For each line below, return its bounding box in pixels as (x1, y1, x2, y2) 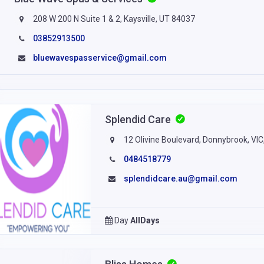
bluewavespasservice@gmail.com (33, 52, 167, 62)
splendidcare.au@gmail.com (123, 173, 237, 183)
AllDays (130, 215, 160, 225)
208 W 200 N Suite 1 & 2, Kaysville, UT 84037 (31, 14, 196, 24)
